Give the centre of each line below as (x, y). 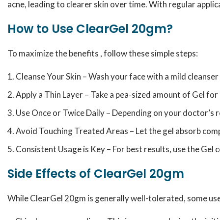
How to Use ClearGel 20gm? (90, 29)
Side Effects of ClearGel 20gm (96, 174)
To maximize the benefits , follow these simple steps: (103, 53)
